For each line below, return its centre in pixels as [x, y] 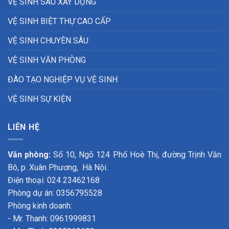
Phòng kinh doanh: [40, 206]
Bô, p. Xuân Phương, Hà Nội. [58, 168]
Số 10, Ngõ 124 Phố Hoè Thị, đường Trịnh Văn [136, 155]
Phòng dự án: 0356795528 [55, 193]
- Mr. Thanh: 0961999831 [52, 219]
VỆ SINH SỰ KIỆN [39, 99]
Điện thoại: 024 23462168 [54, 180]
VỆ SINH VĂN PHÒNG [47, 60]
